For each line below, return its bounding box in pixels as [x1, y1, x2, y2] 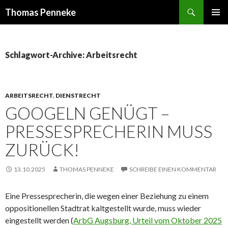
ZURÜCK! [5, 139, 79, 160]
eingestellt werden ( [5, 215, 73, 225]
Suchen [3, 1, 27, 11]
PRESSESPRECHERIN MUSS [5, 121, 212, 141]
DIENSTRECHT [55, 92, 101, 99]
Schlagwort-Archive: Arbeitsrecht [5, 50, 137, 60]
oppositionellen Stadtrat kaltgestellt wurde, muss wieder [5, 203, 201, 213]
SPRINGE [5, 17, 36, 25]
